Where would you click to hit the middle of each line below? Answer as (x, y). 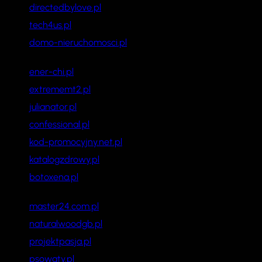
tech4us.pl (50, 25)
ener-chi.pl (51, 71)
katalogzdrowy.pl (64, 159)
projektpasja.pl (60, 241)
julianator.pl (53, 106)
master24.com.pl (64, 206)
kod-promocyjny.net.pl (76, 142)
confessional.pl (59, 124)
